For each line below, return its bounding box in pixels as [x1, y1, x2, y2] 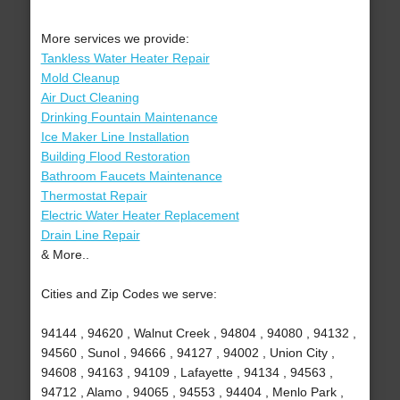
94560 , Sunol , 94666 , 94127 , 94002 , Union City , [40, 346, 335, 361]
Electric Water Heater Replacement [40, 208, 239, 223]
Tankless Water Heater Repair [40, 51, 210, 66]
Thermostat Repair [40, 188, 147, 204]
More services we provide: [40, 31, 189, 46]
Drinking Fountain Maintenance [40, 110, 218, 125]
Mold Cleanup [40, 71, 120, 86]
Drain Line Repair [40, 228, 140, 243]
